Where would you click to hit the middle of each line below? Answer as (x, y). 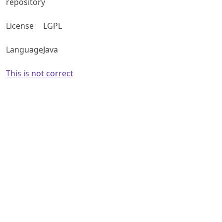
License (20, 26)
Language (25, 50)
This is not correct (40, 74)
